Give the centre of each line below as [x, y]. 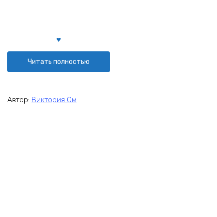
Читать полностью [58, 62]
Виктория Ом [54, 100]
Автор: [19, 100]
